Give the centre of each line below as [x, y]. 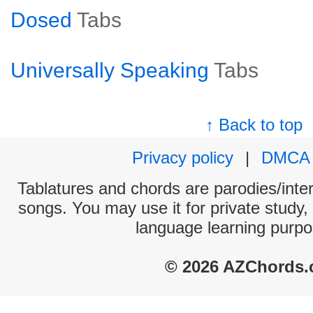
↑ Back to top [254, 125]
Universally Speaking [110, 70]
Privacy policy [183, 158]
